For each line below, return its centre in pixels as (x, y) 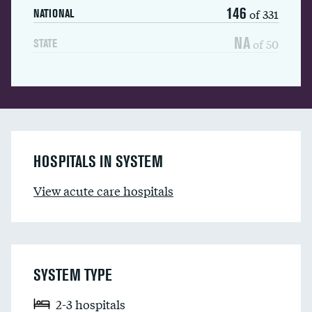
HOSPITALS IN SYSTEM (98, 161)
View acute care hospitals (103, 190)
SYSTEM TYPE (73, 275)
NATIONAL (54, 13)
